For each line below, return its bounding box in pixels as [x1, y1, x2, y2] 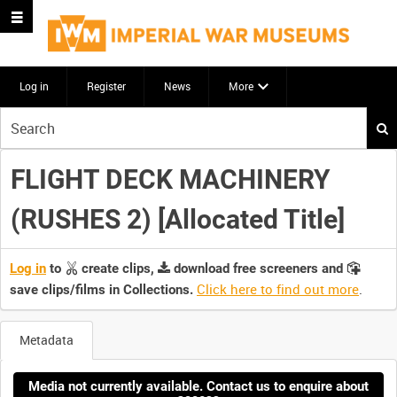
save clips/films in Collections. [10, 282, 193, 299]
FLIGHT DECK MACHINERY [10, 163, 331, 195]
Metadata [19, 331, 74, 349]
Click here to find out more [197, 280, 359, 299]
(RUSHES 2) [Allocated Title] [10, 203, 345, 235]
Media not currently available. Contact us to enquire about [28, 378, 369, 394]
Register [87, 79, 126, 93]
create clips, [78, 261, 158, 277]
